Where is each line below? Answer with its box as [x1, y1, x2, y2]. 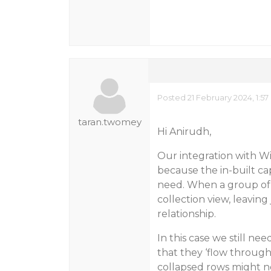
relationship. [157, 208, 216, 220]
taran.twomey [77, 116, 142, 128]
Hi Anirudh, [157, 126, 211, 137]
